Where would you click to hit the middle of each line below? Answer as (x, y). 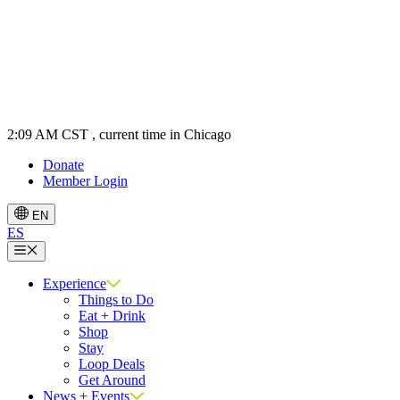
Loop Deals (112, 363)
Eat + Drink (112, 315)
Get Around (112, 379)
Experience (75, 283)
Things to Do (116, 299)
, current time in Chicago (162, 135)
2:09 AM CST (48, 135)
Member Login (85, 181)
